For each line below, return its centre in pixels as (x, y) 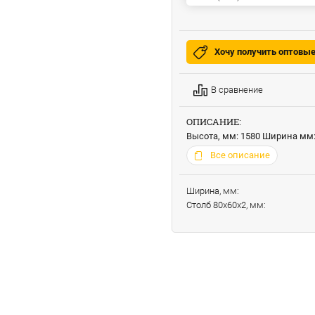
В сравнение (237, 90)
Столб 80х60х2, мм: (226, 205)
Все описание (240, 155)
